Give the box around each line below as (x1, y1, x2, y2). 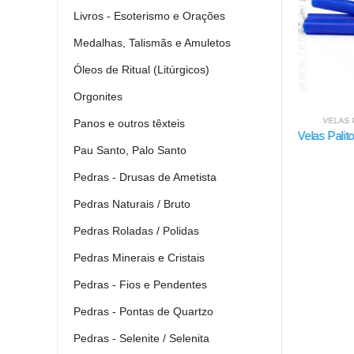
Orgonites (73, 90, 122, 104)
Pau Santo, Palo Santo (73, 144, 186, 157)
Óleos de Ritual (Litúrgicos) (73, 63, 209, 77)
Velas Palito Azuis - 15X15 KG (126, 129, 274, 143)
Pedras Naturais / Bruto (73, 198, 190, 211)
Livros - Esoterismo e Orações (73, 9, 225, 23)
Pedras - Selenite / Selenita (73, 332, 209, 345)
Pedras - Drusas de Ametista (73, 171, 217, 184)
